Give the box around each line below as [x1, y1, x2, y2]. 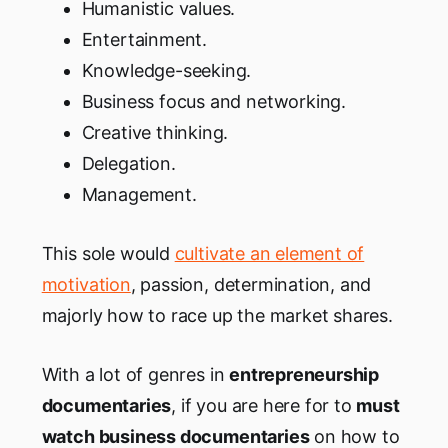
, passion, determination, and [130, 274, 372, 296]
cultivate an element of [174, 243, 365, 265]
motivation [41, 274, 131, 296]
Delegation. [81, 153, 176, 175]
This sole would [41, 243, 175, 265]
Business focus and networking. [81, 91, 346, 113]
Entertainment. [81, 29, 208, 51]
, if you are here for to [171, 395, 357, 417]
